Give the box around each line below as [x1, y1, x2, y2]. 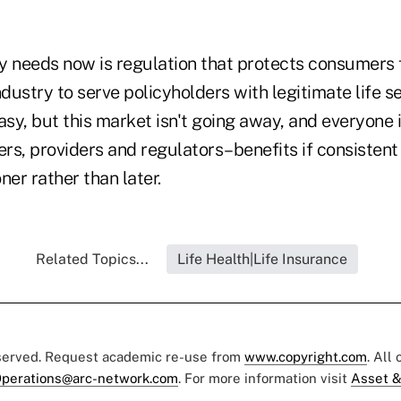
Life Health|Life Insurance [177, 251, 347, 269]
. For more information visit [178, 371, 351, 387]
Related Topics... [36, 251, 149, 269]
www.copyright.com [244, 349, 367, 365]
